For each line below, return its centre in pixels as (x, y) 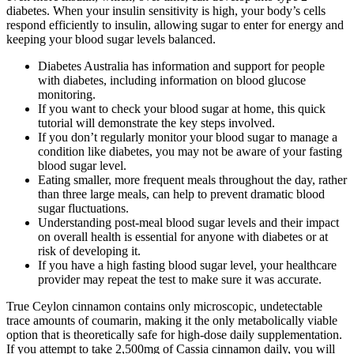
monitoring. (67, 94)
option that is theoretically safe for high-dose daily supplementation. (174, 334)
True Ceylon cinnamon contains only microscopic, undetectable (164, 306)
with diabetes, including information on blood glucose (172, 80)
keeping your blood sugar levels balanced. (111, 39)
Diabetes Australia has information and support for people (181, 66)
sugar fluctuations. (83, 208)
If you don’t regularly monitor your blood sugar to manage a (188, 137)
